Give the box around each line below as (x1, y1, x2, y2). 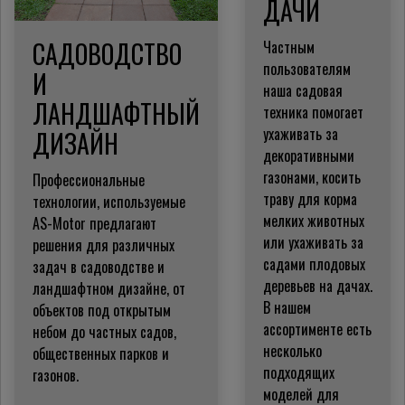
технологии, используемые (33, 190, 185, 212)
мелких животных (263, 209, 364, 231)
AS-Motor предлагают (33, 212, 156, 234)
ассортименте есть (263, 317, 372, 340)
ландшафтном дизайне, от (33, 277, 185, 299)
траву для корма (263, 187, 357, 210)
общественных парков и (33, 342, 169, 364)
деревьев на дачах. (263, 274, 372, 297)
